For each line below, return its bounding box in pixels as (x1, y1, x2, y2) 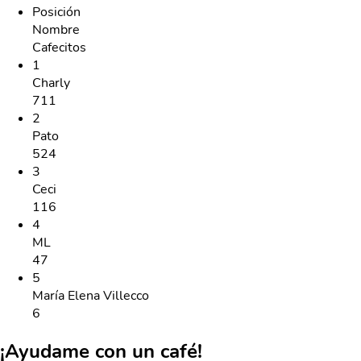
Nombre (32, 21, 80, 39)
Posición (32, 3, 81, 22)
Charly (32, 74, 70, 93)
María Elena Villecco (32, 287, 149, 305)
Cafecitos (32, 39, 86, 57)
